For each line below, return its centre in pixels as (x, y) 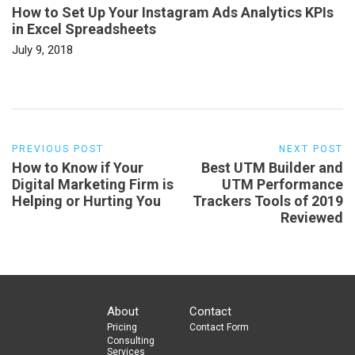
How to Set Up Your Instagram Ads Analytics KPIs (173, 12)
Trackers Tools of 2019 (268, 200)
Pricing (122, 327)
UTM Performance (282, 184)
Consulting (130, 341)
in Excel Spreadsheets (84, 29)
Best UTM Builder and (272, 167)
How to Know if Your (78, 167)
